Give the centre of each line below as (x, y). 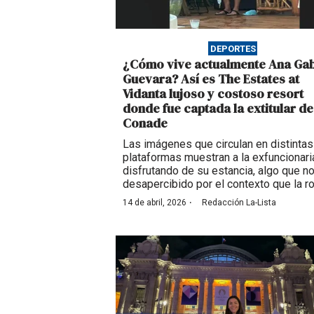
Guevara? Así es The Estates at (211, 79)
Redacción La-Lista (239, 203)
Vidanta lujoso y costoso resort (213, 94)
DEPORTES (233, 48)
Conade (145, 123)
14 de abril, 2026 (155, 203)
